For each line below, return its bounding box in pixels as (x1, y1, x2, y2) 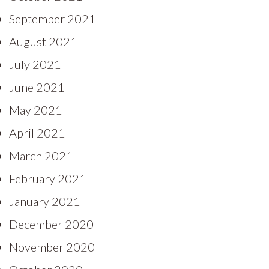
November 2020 (9, 239, 95, 254)
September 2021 (9, 11, 96, 26)
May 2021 (9, 102, 62, 117)
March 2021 (9, 148, 73, 163)
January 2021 (9, 193, 80, 208)
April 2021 (9, 125, 65, 140)
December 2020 (9, 216, 94, 231)
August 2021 (9, 34, 77, 49)
